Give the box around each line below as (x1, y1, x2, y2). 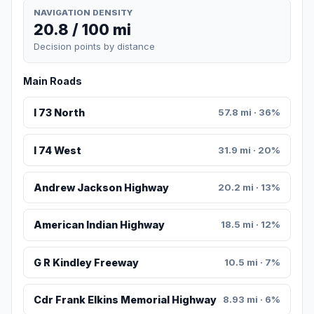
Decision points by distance (34, 41, 155, 53)
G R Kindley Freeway (33, 256, 139, 268)
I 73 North (33, 107, 85, 119)
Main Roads (23, 75, 82, 88)
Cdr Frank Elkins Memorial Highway (33, 294, 217, 306)
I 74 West (33, 144, 81, 156)
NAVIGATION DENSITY (34, 7, 132, 18)
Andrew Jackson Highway (33, 182, 169, 194)
